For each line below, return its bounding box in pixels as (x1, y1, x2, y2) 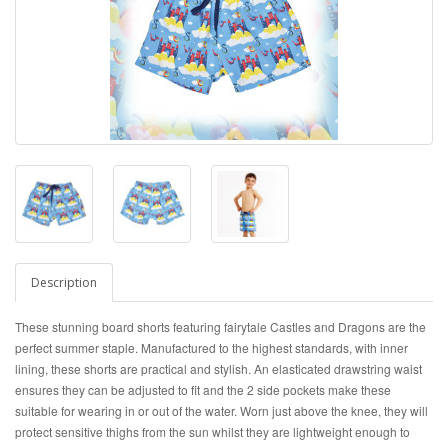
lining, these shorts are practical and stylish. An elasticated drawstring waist (15, 360, 422, 377)
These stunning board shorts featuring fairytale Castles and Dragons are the (15, 318, 426, 335)
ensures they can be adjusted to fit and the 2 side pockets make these (15, 381, 391, 398)
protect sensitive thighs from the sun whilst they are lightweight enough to (15, 423, 410, 440)
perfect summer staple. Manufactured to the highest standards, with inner (15, 339, 408, 356)
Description (31, 274, 97, 291)
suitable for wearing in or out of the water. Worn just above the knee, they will (15, 402, 428, 419)
